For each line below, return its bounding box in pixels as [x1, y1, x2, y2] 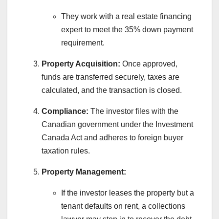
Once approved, [120, 60, 177, 68]
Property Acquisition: [42, 60, 120, 68]
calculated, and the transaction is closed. [42, 86, 182, 95]
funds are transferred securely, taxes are [42, 73, 179, 82]
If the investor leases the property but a [61, 189, 194, 197]
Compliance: [42, 107, 88, 116]
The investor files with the [88, 107, 178, 116]
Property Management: [42, 168, 126, 176]
